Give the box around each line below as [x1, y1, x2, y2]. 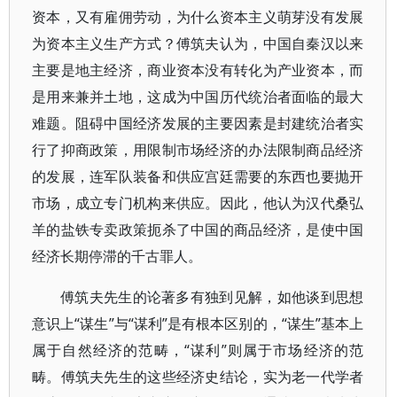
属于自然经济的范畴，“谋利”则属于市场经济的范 [32, 340, 364, 360]
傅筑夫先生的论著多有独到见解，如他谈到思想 [60, 287, 364, 307]
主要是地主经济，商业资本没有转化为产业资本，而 [32, 60, 364, 80]
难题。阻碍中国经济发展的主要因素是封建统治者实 [32, 113, 364, 133]
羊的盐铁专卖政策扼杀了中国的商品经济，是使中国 [32, 220, 364, 239]
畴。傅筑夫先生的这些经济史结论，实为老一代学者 [32, 367, 364, 386]
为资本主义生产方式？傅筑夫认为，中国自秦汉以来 [32, 34, 364, 53]
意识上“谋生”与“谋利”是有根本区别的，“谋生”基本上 [32, 314, 364, 333]
